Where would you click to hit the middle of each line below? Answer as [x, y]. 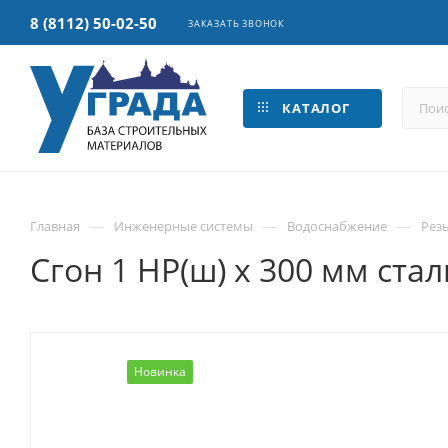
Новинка [159, 371]
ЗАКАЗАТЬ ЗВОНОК [236, 23]
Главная [55, 226]
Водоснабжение [337, 226]
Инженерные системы [183, 226]
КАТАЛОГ [316, 108]
